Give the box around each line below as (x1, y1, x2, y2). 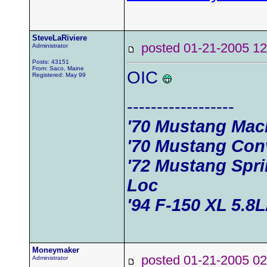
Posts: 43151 (32, 58, 69, 65)
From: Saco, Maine (32, 65, 84, 72)
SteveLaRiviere (32, 33, 87, 42)
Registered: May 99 (32, 72, 86, 78)
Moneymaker (32, 246, 79, 254)
